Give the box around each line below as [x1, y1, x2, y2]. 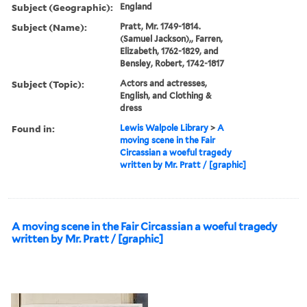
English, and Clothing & [120, 90, 212, 101]
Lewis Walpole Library [120, 122, 209, 133]
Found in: [12, 121, 55, 135]
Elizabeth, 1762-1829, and [120, 45, 219, 56]
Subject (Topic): [12, 77, 84, 90]
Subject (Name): [12, 20, 87, 34]
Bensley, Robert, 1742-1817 [120, 58, 225, 69]
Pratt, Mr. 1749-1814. [120, 21, 201, 32]
